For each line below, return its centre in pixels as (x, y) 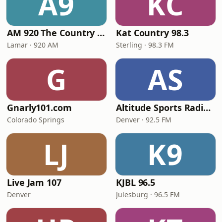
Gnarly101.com (39, 108)
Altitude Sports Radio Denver (207, 108)
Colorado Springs (36, 120)
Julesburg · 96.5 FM (148, 194)
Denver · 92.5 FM (144, 120)
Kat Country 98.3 (152, 33)
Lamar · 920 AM (33, 45)
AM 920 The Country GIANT (101, 33)
